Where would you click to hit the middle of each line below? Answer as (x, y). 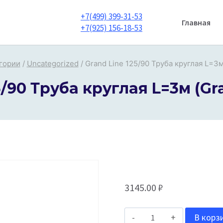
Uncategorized (53, 63)
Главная (196, 22)
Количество (165, 216)
